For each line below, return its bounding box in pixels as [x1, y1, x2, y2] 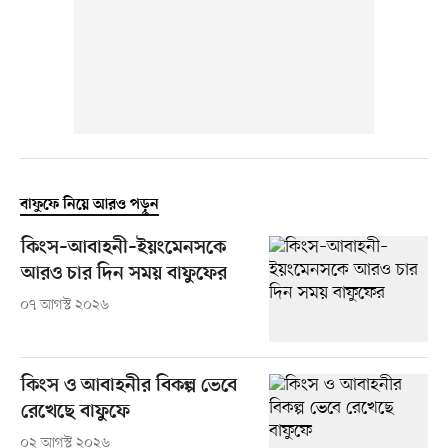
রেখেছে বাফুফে [20, 401, 130, 425]
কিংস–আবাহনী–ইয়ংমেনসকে [20, 237, 226, 261]
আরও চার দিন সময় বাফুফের [20, 263, 227, 287]
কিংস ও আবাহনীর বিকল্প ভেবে [20, 375, 237, 399]
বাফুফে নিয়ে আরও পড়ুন [19, 196, 159, 215]
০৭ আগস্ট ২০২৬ [19, 296, 109, 315]
